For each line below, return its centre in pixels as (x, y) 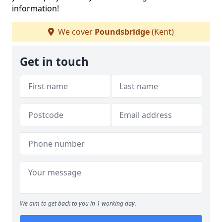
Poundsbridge (122, 32)
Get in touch (54, 62)
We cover (75, 32)
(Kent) (162, 32)
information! (35, 8)
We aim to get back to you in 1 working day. (78, 203)
